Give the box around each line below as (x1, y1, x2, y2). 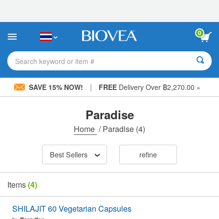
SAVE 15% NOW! (26, 82, 85, 92)
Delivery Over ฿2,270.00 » (116, 82, 200, 92)
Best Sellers (49, 149, 88, 160)
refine (139, 149, 157, 160)
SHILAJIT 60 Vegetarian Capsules (12, 203, 131, 215)
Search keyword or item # (15, 56, 94, 66)
